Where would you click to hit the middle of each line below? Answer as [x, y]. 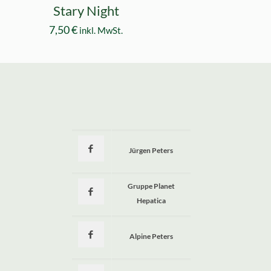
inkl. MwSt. [101, 31]
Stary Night [86, 11]
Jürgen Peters [151, 151]
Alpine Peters [151, 237]
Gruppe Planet [151, 186]
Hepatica [151, 201]
